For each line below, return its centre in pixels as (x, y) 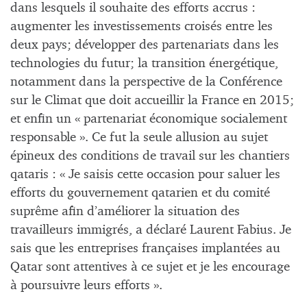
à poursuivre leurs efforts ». (86, 286)
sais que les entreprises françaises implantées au (145, 249)
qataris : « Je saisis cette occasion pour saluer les (145, 175)
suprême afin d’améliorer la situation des (125, 212)
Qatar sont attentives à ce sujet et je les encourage (150, 267)
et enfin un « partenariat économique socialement (149, 119)
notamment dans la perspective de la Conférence (146, 82)
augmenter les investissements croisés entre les (142, 27)
